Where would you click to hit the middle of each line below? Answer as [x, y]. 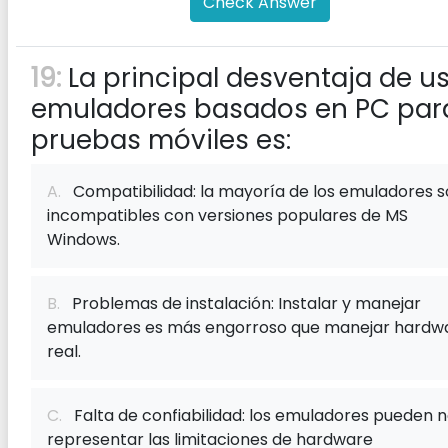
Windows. [83, 239]
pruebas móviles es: [161, 140]
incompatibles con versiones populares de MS [227, 215]
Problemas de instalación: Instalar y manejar [240, 303]
